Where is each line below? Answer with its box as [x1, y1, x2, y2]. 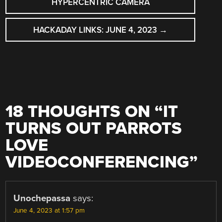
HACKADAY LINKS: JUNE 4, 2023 [33, 24, 160, 35]
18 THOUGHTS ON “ [5, 102, 164, 122]
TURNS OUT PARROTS [5, 118, 182, 139]
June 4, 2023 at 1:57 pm [13, 207, 85, 215]
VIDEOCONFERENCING [5, 152, 190, 173]
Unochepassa [13, 193, 71, 204]
